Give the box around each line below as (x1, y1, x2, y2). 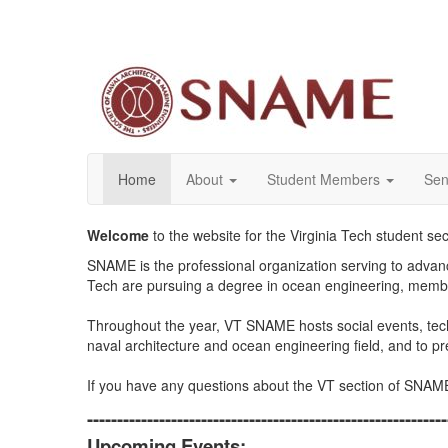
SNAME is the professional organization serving (87, 255, 391, 275)
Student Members (267, 169, 380, 189)
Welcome (87, 225, 149, 245)
